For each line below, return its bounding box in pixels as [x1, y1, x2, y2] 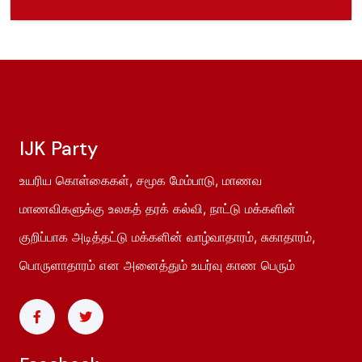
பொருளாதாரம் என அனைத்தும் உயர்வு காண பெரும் [19, 257, 295, 274]
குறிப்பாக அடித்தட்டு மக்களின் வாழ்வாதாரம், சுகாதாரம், [19, 229, 315, 246]
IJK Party [19, 137, 98, 162]
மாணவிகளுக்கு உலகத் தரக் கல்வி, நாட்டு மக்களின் [19, 200, 296, 217]
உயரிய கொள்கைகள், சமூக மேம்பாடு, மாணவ [19, 172, 262, 189]
